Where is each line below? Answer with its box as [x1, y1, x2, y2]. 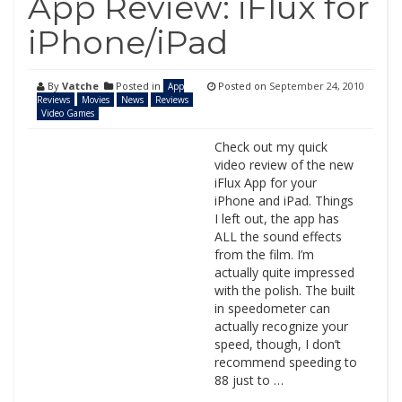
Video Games [41, 107, 94, 119]
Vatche [62, 79, 99, 92]
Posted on [215, 79, 269, 92]
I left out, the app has [214, 210, 339, 227]
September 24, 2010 [269, 79, 364, 92]
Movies [82, 93, 109, 106]
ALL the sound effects [214, 228, 342, 245]
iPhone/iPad [28, 22, 228, 62]
